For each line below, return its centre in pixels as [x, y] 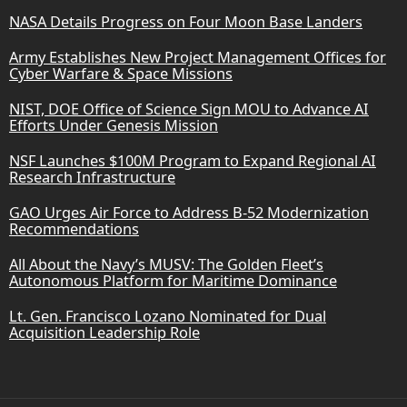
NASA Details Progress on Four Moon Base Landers [186, 22]
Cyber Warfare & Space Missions [121, 74]
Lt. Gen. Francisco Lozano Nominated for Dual [168, 317]
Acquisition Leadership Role [104, 333]
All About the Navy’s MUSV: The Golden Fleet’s [166, 265]
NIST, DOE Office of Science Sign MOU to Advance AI [189, 109]
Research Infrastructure [92, 178]
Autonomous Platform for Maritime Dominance [173, 281]
